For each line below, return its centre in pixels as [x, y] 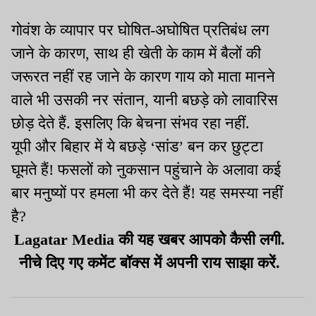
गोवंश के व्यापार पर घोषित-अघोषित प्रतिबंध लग [140, 30]
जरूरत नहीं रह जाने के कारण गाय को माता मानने [143, 77]
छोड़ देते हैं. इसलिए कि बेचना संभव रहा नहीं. [133, 123]
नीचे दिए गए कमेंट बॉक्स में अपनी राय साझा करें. [150, 263]
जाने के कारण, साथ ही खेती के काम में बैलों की [136, 54]
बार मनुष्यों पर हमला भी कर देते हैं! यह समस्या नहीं [147, 193]
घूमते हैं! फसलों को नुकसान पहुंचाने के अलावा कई [146, 170]
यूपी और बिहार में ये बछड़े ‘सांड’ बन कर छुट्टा [137, 147]
